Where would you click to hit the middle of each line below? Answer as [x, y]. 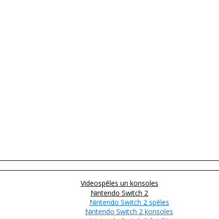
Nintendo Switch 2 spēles [129, 202]
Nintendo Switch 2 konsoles [129, 211]
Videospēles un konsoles [119, 183]
